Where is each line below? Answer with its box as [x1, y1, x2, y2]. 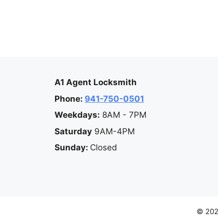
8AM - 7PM [100, 110, 146, 120]
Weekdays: [54, 110, 100, 120]
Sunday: [54, 143, 90, 152]
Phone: [54, 93, 85, 104]
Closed [90, 143, 117, 152]
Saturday [54, 126, 92, 136]
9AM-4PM [92, 126, 135, 136]
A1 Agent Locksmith [54, 77, 137, 87]
